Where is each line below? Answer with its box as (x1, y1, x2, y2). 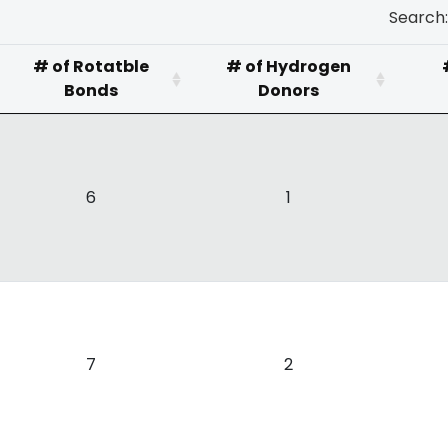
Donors (257, 79, 319, 102)
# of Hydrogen (225, 55, 351, 78)
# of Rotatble (33, 55, 149, 78)
